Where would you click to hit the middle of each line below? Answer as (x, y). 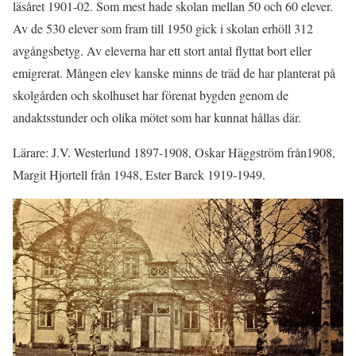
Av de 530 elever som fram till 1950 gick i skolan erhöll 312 (163, 28)
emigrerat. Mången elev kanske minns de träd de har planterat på (174, 72)
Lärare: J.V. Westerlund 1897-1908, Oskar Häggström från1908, (174, 152)
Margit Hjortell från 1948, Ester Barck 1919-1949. (139, 174)
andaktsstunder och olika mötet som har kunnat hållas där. (157, 117)
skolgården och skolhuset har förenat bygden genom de (151, 95)
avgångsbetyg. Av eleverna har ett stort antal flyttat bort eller (162, 50)
